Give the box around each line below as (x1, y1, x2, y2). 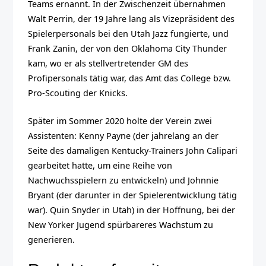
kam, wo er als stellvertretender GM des (28, 58, 189, 69)
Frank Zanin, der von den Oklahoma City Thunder (28, 43, 227, 55)
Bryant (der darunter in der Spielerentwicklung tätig (28, 189, 237, 201)
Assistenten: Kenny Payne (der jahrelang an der (28, 130, 219, 142)
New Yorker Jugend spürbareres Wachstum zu (28, 219, 214, 231)
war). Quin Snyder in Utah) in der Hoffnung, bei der (28, 204, 236, 216)
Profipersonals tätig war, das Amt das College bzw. (28, 72, 232, 84)
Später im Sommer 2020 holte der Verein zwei (28, 115, 213, 127)
